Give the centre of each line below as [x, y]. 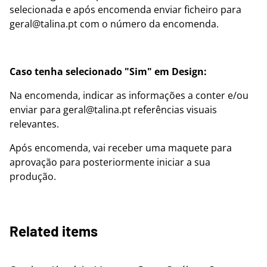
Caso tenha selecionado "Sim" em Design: [108, 72]
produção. [33, 176]
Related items [54, 231]
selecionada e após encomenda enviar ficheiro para [125, 10]
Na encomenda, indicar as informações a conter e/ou [129, 95]
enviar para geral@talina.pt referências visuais [113, 110]
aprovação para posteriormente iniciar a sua [110, 162]
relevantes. [34, 124]
